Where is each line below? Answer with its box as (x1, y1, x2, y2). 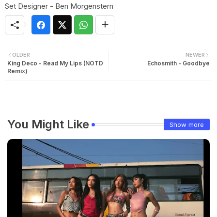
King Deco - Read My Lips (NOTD (7, 60, 103, 67)
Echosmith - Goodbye (147, 60, 210, 67)
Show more (170, 121, 204, 128)
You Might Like (7, 117, 89, 131)
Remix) (7, 67, 28, 75)
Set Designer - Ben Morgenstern (5, 1, 113, 11)
